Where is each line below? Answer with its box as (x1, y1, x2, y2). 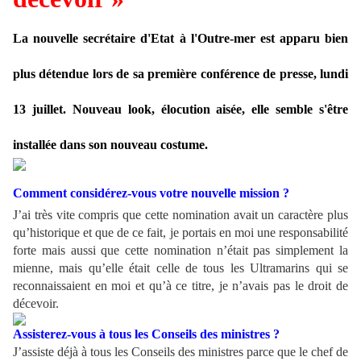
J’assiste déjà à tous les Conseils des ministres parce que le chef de (13, 345, 348, 359)
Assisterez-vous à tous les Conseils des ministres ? (13, 327, 280, 342)
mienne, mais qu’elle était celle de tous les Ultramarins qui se (13, 261, 348, 276)
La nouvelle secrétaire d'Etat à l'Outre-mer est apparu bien (13, 31, 348, 46)
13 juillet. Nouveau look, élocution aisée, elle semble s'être (13, 102, 348, 117)
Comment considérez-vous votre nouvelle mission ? (13, 186, 289, 201)
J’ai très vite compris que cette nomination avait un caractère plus (13, 208, 348, 222)
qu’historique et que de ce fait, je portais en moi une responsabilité (13, 226, 348, 240)
